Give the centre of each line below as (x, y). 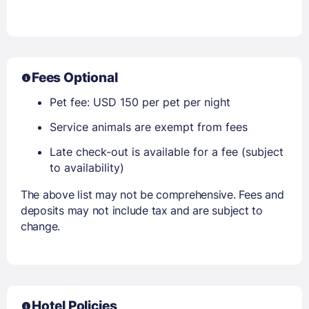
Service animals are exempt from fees (149, 127)
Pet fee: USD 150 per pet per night (140, 102)
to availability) (87, 167)
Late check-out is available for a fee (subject (167, 151)
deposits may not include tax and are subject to (142, 210)
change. (41, 226)
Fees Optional (75, 77)
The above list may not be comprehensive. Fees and (152, 194)
